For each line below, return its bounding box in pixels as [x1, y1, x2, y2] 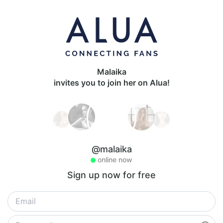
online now [98, 155, 132, 164]
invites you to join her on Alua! [53, 78, 170, 88]
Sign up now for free [67, 170, 156, 180]
